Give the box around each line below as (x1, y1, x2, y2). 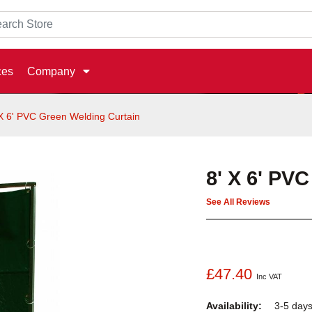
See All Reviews (206, 197, 270, 208)
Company (27, 65, 75, 77)
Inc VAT (256, 272, 282, 281)
